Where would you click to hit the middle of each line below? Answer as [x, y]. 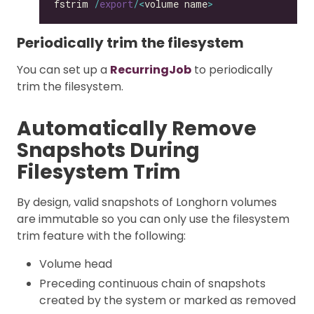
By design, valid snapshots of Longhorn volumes [147, 202]
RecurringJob [151, 69]
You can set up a [63, 69]
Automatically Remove [137, 128]
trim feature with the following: [101, 235]
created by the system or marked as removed [168, 300]
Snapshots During [108, 150]
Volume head [76, 264]
